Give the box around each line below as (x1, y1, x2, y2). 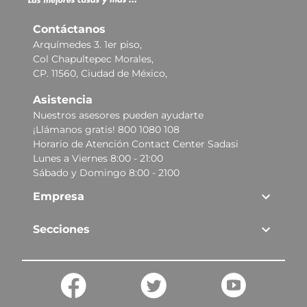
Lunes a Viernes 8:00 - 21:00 (33, 151, 163, 164)
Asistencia (33, 93, 93, 106)
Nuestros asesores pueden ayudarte (33, 108, 204, 121)
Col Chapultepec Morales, (33, 52, 153, 65)
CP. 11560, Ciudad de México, (33, 66, 167, 79)
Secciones (33, 222, 90, 236)
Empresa (33, 189, 84, 203)
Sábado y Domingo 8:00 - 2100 (33, 166, 180, 179)
